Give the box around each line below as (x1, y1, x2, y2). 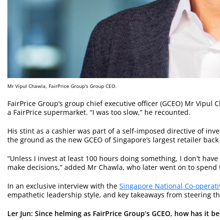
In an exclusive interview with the (7, 181, 119, 191)
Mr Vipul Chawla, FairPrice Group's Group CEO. (7, 82, 118, 89)
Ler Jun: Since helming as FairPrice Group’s (7, 208, 152, 218)
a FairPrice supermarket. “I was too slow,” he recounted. (7, 107, 191, 117)
